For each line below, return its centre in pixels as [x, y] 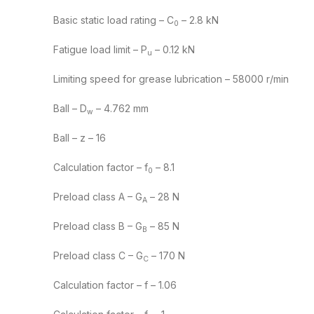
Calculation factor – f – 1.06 [115, 285]
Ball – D [70, 109]
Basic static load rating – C [114, 20]
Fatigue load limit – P [100, 50]
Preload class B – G [98, 226]
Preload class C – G [98, 256]
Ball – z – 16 [80, 138]
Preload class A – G [98, 197]
